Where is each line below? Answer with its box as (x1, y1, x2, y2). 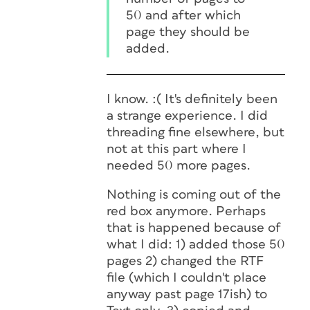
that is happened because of (107, 221, 281, 235)
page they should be (126, 26, 250, 39)
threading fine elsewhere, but (107, 126, 284, 139)
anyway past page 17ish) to (107, 288, 267, 301)
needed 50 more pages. (107, 159, 250, 172)
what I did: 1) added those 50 (107, 238, 285, 251)
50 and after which (126, 9, 241, 22)
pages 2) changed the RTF (107, 255, 264, 268)
